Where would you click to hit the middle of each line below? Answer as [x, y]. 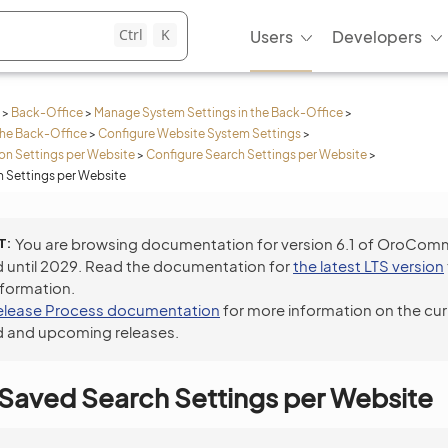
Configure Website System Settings [199, 133]
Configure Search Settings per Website [256, 154]
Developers [377, 36]
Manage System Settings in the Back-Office [218, 112]
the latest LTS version [368, 265]
